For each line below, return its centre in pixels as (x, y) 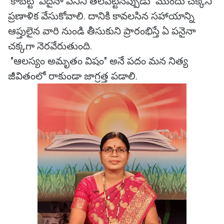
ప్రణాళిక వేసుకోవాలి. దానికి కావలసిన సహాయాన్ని (101, 16)
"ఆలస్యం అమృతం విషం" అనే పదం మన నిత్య (98, 61)
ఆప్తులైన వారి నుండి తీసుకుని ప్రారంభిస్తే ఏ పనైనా (102, 31)
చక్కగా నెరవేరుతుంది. (50, 46)
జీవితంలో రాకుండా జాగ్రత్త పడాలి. (73, 76)
